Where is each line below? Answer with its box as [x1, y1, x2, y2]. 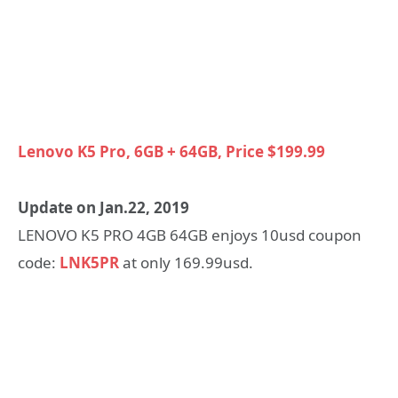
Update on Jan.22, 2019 [18, 196, 189, 218]
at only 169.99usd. [119, 251, 253, 273]
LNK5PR [60, 251, 119, 273]
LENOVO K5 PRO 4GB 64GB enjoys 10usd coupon [18, 224, 362, 245]
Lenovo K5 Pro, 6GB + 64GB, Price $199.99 [18, 141, 325, 163]
